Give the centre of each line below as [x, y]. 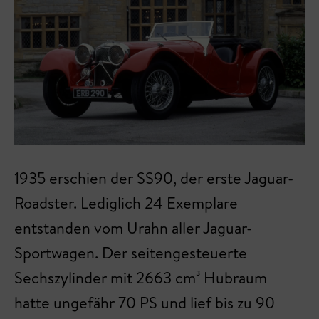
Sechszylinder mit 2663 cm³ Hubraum [141, 277]
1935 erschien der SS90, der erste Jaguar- [154, 178]
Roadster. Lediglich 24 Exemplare [126, 203]
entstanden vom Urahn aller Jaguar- [133, 228]
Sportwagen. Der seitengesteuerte [131, 252]
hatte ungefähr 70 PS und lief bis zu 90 [145, 302]
